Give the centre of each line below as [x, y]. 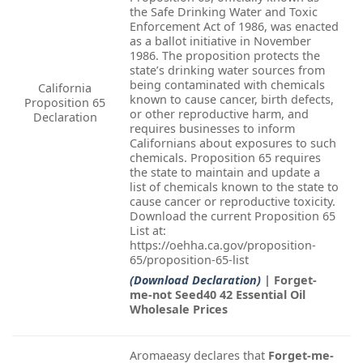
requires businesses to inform [212, 128]
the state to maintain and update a [225, 172]
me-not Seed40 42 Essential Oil [218, 295]
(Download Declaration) [195, 280]
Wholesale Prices [179, 310]
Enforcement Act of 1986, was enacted [234, 26]
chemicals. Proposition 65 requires [225, 157]
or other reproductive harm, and [219, 113]
